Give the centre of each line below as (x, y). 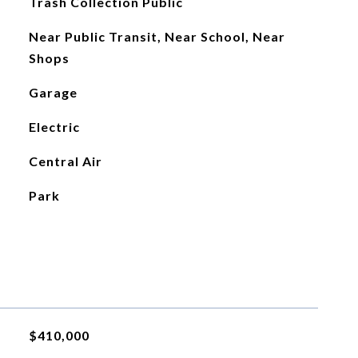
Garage (53, 92)
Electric (54, 127)
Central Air (65, 161)
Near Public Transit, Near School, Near (157, 36)
